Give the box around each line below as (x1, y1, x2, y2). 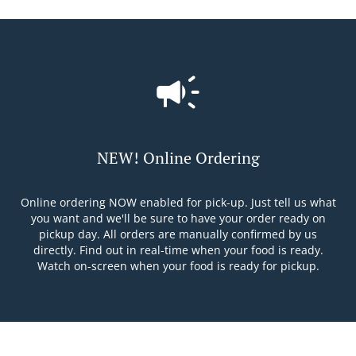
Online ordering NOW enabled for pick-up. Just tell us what (20, 194, 336, 210)
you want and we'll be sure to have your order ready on (30, 210, 326, 226)
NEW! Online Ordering (96, 146, 260, 168)
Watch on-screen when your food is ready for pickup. (37, 257, 319, 273)
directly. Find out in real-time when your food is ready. (33, 242, 323, 257)
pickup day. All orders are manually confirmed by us (39, 226, 317, 242)
